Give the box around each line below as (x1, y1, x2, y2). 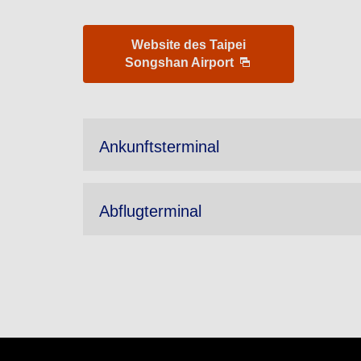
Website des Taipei (131, 38, 246, 52)
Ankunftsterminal (99, 138, 219, 156)
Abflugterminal (99, 202, 201, 220)
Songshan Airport (124, 56, 237, 69)
